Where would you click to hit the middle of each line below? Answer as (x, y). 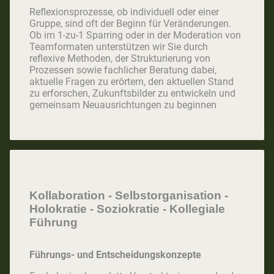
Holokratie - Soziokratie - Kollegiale (127, 209)
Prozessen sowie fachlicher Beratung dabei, (123, 70)
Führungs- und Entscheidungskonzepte (115, 254)
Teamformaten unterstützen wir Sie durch (119, 47)
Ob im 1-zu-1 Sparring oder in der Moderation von (135, 35)
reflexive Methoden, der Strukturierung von (120, 59)
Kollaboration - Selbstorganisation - (129, 196)
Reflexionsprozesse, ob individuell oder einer (124, 12)
